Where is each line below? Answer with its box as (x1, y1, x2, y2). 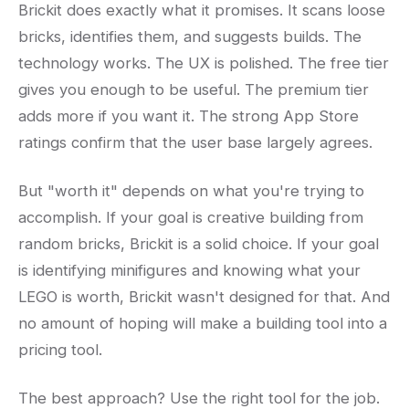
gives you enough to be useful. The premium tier (18, 80, 369, 100)
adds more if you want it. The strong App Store (18, 107, 359, 126)
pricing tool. (18, 341, 102, 360)
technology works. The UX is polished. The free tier (18, 54, 389, 73)
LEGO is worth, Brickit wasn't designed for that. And (18, 288, 390, 307)
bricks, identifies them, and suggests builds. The (18, 27, 362, 47)
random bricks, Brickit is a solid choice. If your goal (18, 235, 379, 254)
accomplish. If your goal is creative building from (18, 208, 363, 227)
